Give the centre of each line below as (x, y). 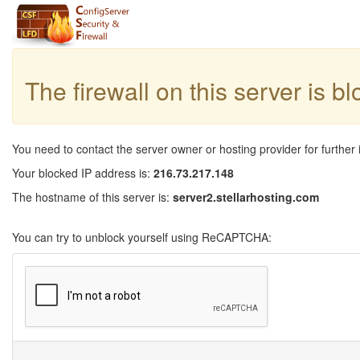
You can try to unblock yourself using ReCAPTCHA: (142, 237)
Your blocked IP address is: (83, 173)
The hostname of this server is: (92, 197)
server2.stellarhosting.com (246, 197)
